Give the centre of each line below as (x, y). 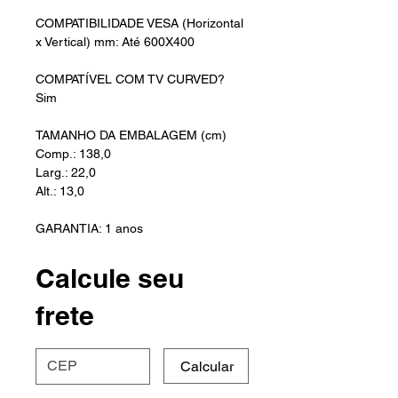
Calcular (207, 366)
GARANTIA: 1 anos (89, 229)
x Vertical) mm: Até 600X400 (115, 42)
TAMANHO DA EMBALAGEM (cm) (131, 135)
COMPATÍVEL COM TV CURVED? (130, 80)
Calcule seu (110, 279)
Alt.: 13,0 (60, 191)
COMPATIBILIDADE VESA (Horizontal (139, 24)
